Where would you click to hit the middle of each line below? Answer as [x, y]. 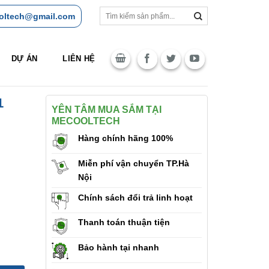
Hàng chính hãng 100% [125, 138]
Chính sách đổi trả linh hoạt [135, 197]
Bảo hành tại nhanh [118, 248]
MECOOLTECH [86, 121]
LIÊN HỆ [79, 59]
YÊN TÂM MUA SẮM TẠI [106, 110]
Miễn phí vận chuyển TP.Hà [133, 164]
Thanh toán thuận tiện [124, 222]
